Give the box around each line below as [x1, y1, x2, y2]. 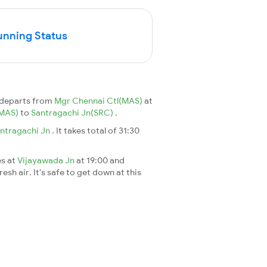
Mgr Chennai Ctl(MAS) [54, 95, 144, 106]
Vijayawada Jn [17, 154, 76, 166]
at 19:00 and [76, 154, 125, 166]
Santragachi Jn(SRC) [31, 107, 115, 118]
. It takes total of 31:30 [52, 125, 139, 136]
